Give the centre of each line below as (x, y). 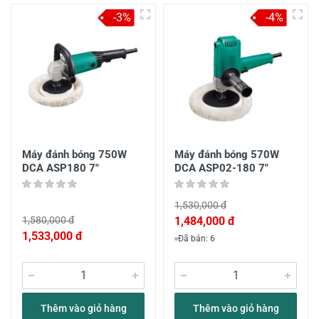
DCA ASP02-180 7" (221, 168)
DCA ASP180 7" (61, 168)
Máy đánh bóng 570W (227, 155)
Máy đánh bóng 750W (74, 155)
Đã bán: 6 (197, 239)
